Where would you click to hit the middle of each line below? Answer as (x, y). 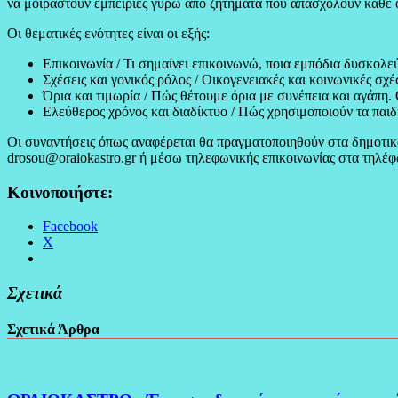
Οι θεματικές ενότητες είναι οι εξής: (108, 33)
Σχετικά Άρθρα (53, 330)
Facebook (70, 227)
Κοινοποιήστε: (60, 192)
